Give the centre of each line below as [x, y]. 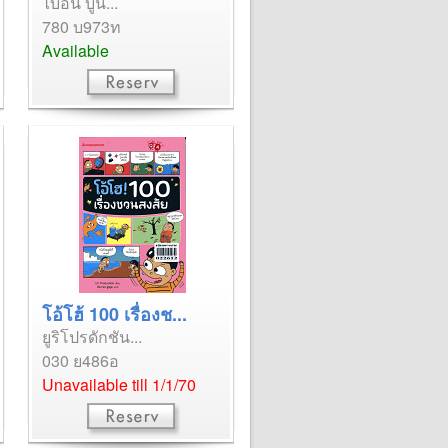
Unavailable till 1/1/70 [119, 384]
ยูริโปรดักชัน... [92, 336]
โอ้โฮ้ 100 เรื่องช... [114, 314]
